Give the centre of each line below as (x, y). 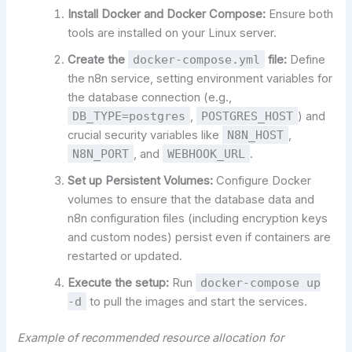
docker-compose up (261, 283)
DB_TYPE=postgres (129, 116)
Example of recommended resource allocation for (151, 338)
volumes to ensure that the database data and (191, 200)
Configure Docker (262, 181)
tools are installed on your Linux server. (172, 33)
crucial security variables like (145, 136)
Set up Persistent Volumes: (141, 181)
